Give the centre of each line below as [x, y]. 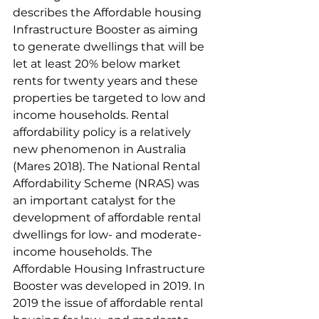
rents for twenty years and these [107, 81]
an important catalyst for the [96, 200]
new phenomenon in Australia [101, 149]
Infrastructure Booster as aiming [107, 30]
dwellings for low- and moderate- [107, 235]
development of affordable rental [108, 218]
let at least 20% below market [98, 64]
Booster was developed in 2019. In [110, 286]
